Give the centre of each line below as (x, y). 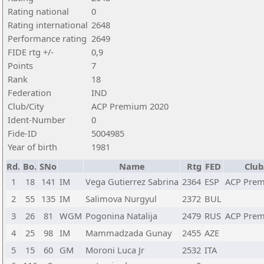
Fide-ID (22, 133)
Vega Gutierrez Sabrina (132, 181)
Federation (29, 93)
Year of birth (32, 147)
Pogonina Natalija (121, 216)
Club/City (26, 106)
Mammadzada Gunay (128, 233)
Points (20, 65)
